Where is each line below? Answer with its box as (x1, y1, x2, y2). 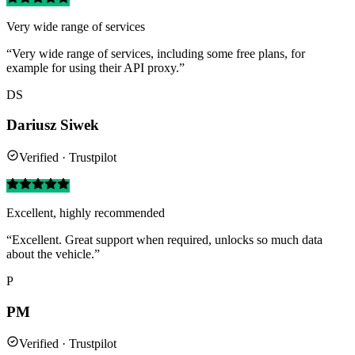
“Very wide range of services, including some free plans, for (6, 46, 305, 60)
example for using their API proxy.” (6, 60, 185, 74)
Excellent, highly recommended (6, 205, 165, 219)
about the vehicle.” (6, 246, 100, 261)
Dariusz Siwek (6, 116, 99, 134)
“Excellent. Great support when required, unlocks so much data (6, 232, 323, 246)
